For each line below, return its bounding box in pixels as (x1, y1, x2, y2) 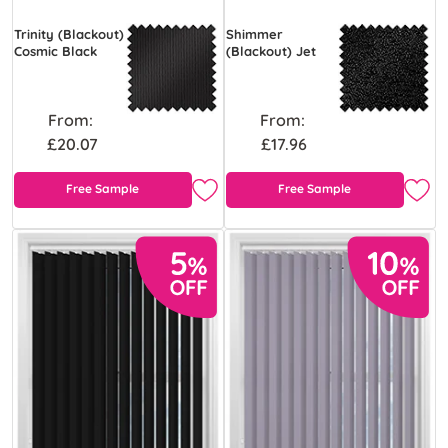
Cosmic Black (14, 42, 97, 59)
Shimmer (226, 25, 283, 42)
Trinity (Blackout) (14, 25, 124, 42)
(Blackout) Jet (226, 42, 316, 59)
